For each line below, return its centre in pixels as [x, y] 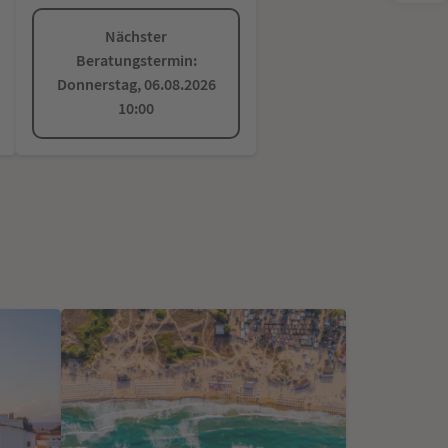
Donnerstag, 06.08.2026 [136, 85]
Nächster [136, 37]
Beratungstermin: [136, 61]
